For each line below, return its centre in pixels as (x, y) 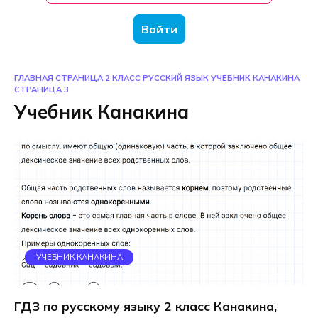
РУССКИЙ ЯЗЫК (176, 78)
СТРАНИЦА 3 (42, 89)
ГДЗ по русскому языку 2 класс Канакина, (146, 306)
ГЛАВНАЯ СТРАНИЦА (59, 78)
